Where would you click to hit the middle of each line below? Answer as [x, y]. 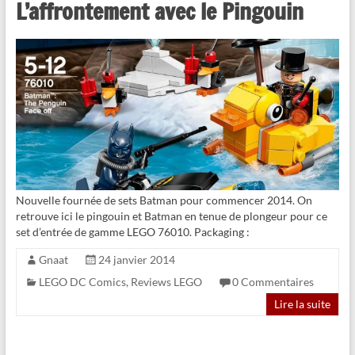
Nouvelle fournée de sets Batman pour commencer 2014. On [164, 200]
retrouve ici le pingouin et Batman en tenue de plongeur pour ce [171, 216]
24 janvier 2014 [136, 259]
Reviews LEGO [166, 281]
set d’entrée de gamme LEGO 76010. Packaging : [132, 231]
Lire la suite [303, 303]
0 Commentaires [273, 281]
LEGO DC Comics [82, 281]
